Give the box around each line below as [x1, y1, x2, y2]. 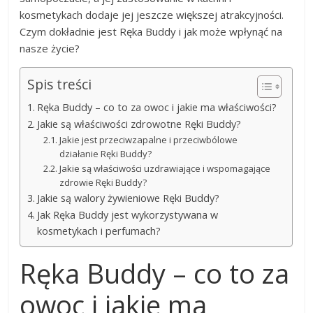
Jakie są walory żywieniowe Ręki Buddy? [37, 191, 220, 205]
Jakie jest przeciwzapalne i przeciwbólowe [59, 133, 238, 146]
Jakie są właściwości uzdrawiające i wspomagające [59, 161, 270, 175]
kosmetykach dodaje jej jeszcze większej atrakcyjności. [20, 7, 284, 22]
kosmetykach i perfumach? [37, 224, 161, 238]
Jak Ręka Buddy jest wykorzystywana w [37, 208, 219, 221]
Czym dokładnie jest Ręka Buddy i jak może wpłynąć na [20, 24, 283, 38]
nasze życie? [20, 41, 80, 55]
